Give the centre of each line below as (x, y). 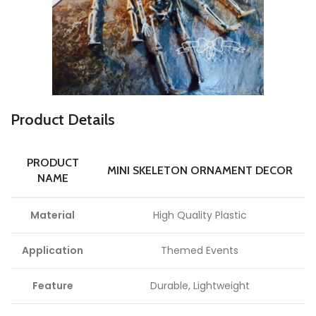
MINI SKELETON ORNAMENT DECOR (200, 171)
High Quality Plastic (200, 215)
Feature (53, 286)
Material (53, 215)
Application (53, 251)
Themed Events (200, 251)
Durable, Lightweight (200, 286)
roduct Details (67, 120)
